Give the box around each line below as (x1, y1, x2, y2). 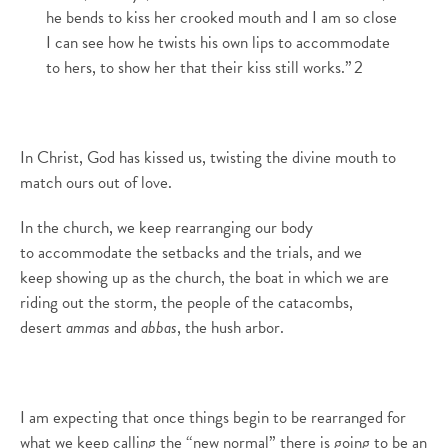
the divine (266, 145, 331, 170)
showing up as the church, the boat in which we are (56, 265, 389, 290)
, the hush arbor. (177, 315, 288, 340)
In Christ (20, 145, 79, 170)
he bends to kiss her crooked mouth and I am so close (45, 5, 397, 30)
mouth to (331, 145, 396, 170)
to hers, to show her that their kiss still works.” (45, 55, 354, 80)
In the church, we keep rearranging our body (20, 215, 313, 240)
